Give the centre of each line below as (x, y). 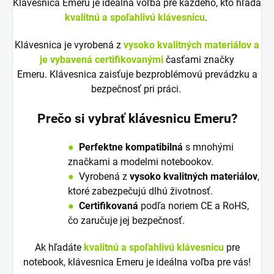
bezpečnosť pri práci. (137, 89)
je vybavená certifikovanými (102, 60)
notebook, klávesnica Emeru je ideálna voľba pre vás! (137, 262)
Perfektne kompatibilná (132, 147)
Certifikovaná (106, 206)
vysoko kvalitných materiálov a (191, 45)
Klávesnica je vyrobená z (69, 45)
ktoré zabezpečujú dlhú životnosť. (140, 191)
